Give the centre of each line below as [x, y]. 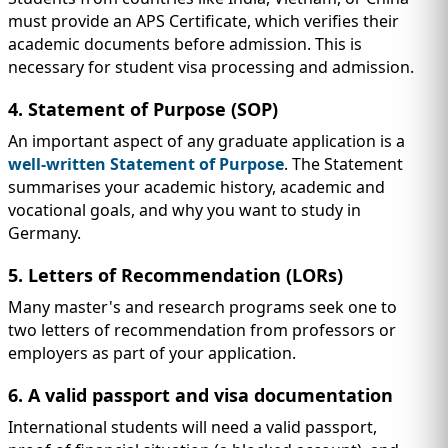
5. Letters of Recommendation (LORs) [175, 275]
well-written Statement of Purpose [146, 164]
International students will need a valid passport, [192, 427]
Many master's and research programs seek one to [202, 307]
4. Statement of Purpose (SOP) [145, 109]
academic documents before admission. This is [185, 44]
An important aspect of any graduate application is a [206, 141]
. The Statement [343, 164]
